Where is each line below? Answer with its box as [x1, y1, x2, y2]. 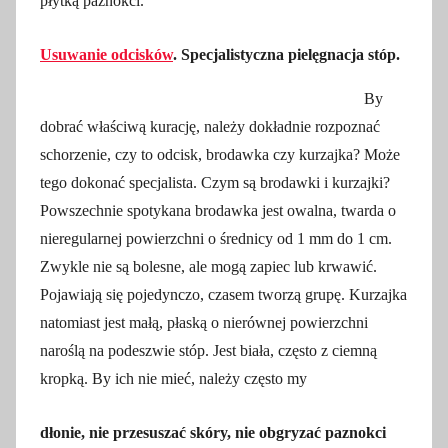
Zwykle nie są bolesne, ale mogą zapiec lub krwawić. [40, 257, 377, 275]
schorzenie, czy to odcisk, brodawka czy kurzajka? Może [40, 145, 400, 163]
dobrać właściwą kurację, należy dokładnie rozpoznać [40, 117, 380, 135]
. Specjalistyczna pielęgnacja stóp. [173, 46, 400, 63]
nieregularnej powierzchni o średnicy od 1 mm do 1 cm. [40, 229, 392, 247]
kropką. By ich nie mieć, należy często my [40, 369, 307, 387]
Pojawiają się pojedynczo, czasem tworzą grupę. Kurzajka [40, 285, 407, 303]
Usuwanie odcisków [40, 46, 173, 63]
